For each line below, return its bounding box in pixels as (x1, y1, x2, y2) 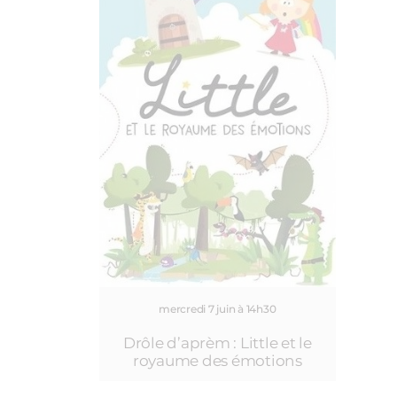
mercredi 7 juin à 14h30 (159, 303, 276, 315)
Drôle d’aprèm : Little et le (122, 335, 312, 351)
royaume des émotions (132, 353, 302, 369)
